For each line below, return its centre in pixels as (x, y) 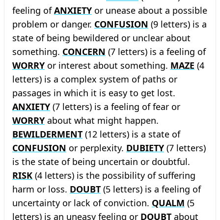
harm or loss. (41, 189)
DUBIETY (145, 148)
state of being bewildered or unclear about (101, 38)
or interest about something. (108, 65)
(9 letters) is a (178, 24)
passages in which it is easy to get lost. (94, 93)
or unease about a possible (150, 10)
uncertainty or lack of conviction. (82, 203)
